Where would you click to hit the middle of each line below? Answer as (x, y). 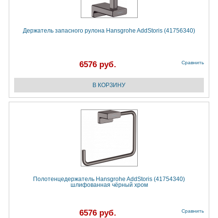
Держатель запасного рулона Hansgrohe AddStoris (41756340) (109, 31)
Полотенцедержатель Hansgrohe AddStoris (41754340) (109, 179)
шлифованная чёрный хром (109, 185)
